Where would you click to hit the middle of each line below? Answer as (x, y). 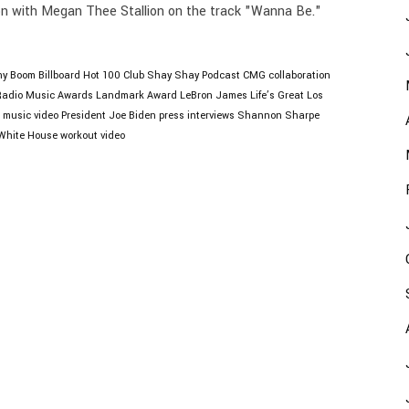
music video (31, 115)
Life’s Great (277, 95)
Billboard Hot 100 (79, 75)
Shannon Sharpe (278, 115)
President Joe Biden (109, 115)
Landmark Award (136, 95)
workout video (93, 136)
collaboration (299, 75)
